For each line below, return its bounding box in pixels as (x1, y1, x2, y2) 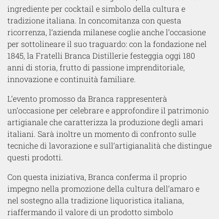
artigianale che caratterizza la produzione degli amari (7, 116, 203, 127)
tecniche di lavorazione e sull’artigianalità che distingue (7, 140, 212, 151)
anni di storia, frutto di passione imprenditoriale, (7, 62, 185, 72)
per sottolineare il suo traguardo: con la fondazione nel (7, 38, 207, 49)
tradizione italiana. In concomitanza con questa (7, 15, 181, 25)
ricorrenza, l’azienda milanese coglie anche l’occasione (7, 26, 206, 37)
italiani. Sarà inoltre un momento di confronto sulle (7, 128, 196, 139)
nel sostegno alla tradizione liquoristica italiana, (7, 195, 184, 205)
